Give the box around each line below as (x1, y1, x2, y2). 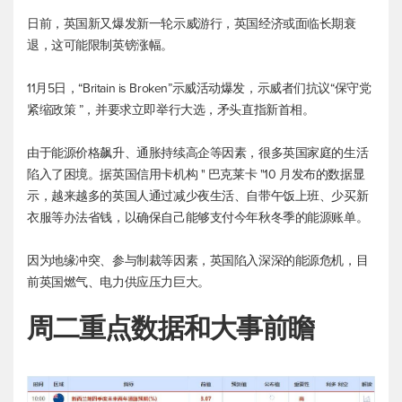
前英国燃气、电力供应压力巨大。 (27, 274, 210, 290)
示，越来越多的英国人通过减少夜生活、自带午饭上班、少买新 (27, 188, 369, 204)
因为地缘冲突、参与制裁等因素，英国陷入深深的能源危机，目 (27, 252, 369, 268)
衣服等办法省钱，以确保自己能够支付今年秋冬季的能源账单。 (27, 209, 369, 225)
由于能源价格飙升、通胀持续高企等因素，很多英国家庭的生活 (27, 144, 369, 161)
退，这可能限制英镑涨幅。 (27, 37, 177, 53)
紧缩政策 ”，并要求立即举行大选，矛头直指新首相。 (27, 101, 315, 118)
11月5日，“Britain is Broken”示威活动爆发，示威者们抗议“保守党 (27, 80, 371, 96)
